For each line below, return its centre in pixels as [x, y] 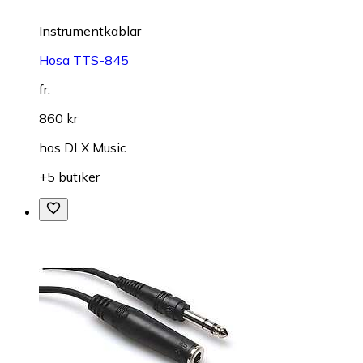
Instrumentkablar [90, 31]
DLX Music [95, 148]
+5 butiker [69, 177]
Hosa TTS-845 [84, 60]
